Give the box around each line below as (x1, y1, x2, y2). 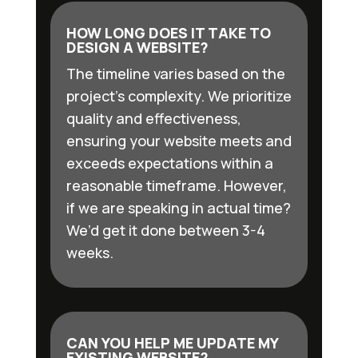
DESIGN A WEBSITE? (66, 38, 209, 58)
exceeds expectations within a (66, 153, 273, 173)
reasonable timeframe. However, (66, 176, 287, 196)
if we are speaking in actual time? (66, 198, 291, 218)
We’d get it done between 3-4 (66, 221, 265, 241)
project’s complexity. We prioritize (66, 86, 292, 106)
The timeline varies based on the (66, 64, 285, 84)
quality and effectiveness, (66, 109, 241, 129)
